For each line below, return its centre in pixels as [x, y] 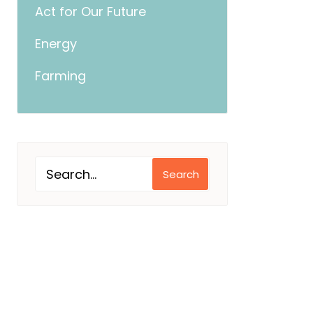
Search [181, 174]
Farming [60, 76]
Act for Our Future [90, 12]
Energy [56, 44]
